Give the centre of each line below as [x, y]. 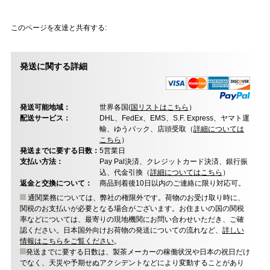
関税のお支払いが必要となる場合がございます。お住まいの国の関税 [132, 209]
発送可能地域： [45, 108]
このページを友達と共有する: [58, 28]
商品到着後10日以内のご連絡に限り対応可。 [172, 184]
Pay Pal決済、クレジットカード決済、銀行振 [173, 162]
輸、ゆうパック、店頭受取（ [146, 129]
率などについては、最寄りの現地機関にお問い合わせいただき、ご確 [132, 220]
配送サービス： [45, 118]
